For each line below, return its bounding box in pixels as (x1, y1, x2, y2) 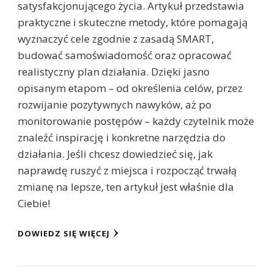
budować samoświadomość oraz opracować (18, 48, 232, 63)
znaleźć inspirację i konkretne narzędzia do (18, 130, 225, 145)
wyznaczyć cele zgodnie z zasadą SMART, (18, 32, 214, 46)
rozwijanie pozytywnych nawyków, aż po (18, 97, 211, 112)
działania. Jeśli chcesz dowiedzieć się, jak (18, 147, 213, 161)
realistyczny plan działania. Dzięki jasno (18, 65, 210, 79)
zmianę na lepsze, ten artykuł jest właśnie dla (18, 180, 234, 194)
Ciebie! (18, 196, 50, 211)
